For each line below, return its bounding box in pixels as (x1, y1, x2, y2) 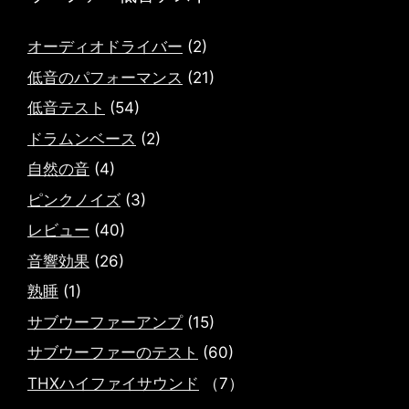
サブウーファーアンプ (27, 312, 183, 331)
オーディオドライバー (27, 37, 183, 56)
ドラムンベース (27, 129, 136, 148)
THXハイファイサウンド (27, 373, 199, 393)
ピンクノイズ (27, 190, 121, 209)
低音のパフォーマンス (27, 68, 183, 87)
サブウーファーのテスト (27, 343, 198, 362)
